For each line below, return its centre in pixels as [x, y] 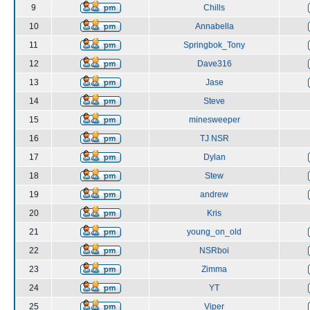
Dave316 [214, 64]
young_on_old [214, 232]
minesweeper [214, 120]
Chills [214, 8]
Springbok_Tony [214, 45]
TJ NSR [214, 138]
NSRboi [214, 250]
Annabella [214, 26]
